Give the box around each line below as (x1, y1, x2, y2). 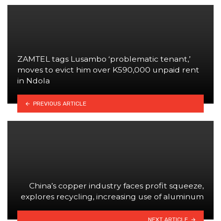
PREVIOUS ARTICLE (33, 100, 86, 107)
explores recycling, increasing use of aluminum (21, 191, 204, 201)
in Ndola (17, 75, 50, 85)
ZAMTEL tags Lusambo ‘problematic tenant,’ (17, 54, 190, 64)
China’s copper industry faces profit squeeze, (29, 181, 204, 190)
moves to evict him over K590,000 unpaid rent (17, 65, 199, 74)
